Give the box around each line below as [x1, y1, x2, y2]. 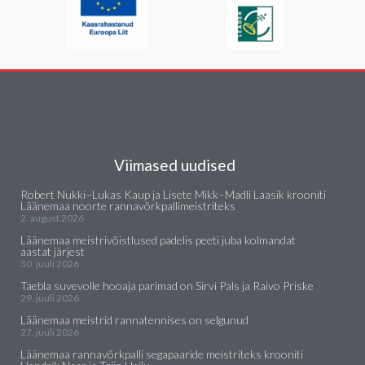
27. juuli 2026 [20, 326, 79, 338]
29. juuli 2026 [20, 292, 79, 304]
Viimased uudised [113, 156, 235, 174]
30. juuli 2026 [20, 257, 79, 270]
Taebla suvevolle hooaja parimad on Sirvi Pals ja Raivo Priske [20, 279, 314, 292]
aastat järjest [20, 244, 85, 258]
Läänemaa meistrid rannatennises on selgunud [20, 313, 248, 327]
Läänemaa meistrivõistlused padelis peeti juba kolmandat [20, 233, 296, 247]
